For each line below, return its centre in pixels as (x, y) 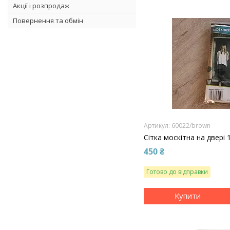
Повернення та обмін (48, 20)
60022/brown (191, 125)
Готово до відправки (177, 171)
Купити (187, 196)
